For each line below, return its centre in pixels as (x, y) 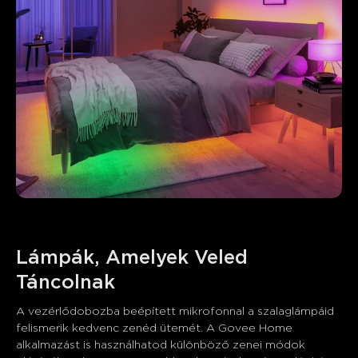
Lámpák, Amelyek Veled (135, 258)
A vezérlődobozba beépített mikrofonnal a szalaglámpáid (177, 311)
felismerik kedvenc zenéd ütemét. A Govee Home (156, 328)
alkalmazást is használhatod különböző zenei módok (162, 345)
